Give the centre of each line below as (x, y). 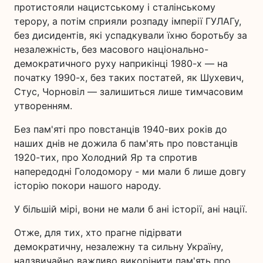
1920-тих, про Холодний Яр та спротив (106, 157)
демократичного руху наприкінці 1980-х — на (121, 63)
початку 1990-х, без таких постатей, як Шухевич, (129, 77)
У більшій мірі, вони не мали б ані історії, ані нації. (131, 209)
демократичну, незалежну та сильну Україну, (119, 247)
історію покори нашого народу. (87, 186)
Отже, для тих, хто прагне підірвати (98, 232)
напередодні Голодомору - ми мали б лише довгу (130, 171)
